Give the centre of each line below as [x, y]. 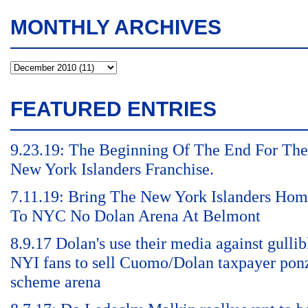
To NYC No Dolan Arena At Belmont [135, 216]
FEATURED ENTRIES [113, 109]
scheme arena [56, 282]
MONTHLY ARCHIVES [116, 27]
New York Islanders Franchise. [112, 169]
